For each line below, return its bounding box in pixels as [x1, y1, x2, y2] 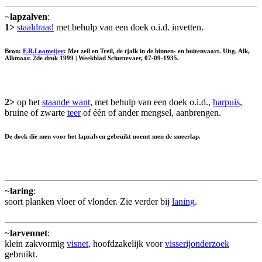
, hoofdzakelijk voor [88, 238, 165, 249]
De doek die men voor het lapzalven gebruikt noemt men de [5, 132, 174, 140]
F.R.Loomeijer [23, 47, 64, 54]
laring [10, 185, 33, 196]
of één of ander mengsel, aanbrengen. [81, 107, 221, 118]
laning [172, 196, 195, 206]
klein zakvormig [5, 238, 67, 249]
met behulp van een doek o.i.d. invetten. [54, 22, 204, 32]
